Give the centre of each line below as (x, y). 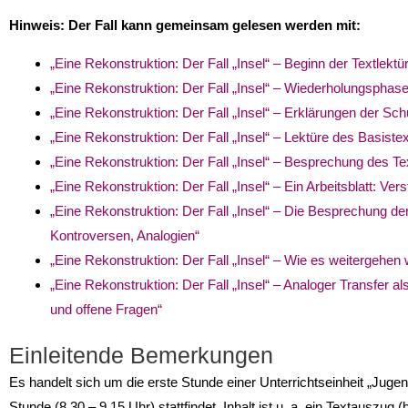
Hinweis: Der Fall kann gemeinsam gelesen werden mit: (185, 25)
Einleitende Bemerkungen (141, 356)
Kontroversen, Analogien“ (125, 235)
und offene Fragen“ (106, 309)
